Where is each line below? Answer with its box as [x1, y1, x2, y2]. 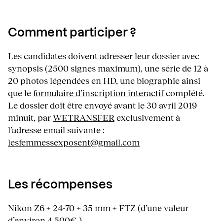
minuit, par [8, 112, 53, 123]
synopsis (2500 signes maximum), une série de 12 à [8, 63, 208, 74]
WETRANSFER [53, 112, 114, 123]
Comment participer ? [8, 27, 136, 39]
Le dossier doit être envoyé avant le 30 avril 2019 [8, 100, 197, 111]
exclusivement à [114, 112, 180, 123]
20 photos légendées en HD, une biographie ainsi [8, 75, 200, 86]
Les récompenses [8, 179, 112, 191]
